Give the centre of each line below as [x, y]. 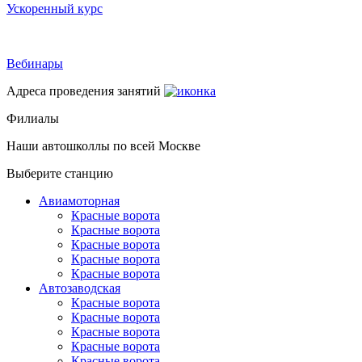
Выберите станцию [60, 173]
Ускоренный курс [55, 8]
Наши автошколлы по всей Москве [103, 146]
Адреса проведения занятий [84, 91]
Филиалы [33, 118]
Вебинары [35, 63]
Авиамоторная [79, 201]
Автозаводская [80, 288]
